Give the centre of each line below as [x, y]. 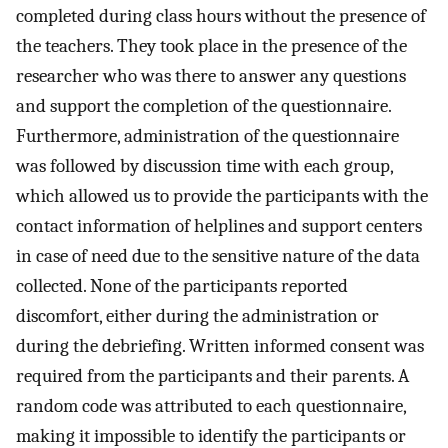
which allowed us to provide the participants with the [222, 196]
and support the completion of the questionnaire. [203, 106]
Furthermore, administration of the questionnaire [207, 136]
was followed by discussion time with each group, [204, 166]
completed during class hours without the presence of [221, 16]
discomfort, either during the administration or [197, 316]
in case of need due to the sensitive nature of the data [218, 256]
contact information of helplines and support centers [219, 226]
